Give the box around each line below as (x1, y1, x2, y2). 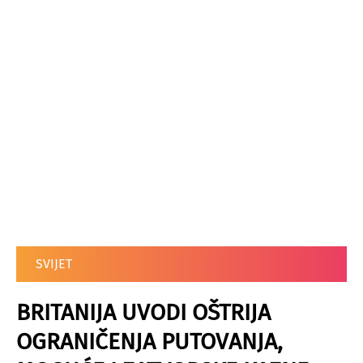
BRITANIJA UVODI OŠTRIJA (16, 299, 271, 326)
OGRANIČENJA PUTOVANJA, (16, 328, 283, 355)
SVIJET (36, 256, 72, 271)
